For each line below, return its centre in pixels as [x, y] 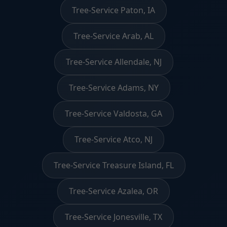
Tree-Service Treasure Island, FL [113, 165]
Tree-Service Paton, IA [113, 10]
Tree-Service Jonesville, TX [113, 217]
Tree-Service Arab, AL [113, 36]
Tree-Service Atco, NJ [113, 139]
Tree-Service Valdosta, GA [113, 113]
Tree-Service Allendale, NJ [113, 62]
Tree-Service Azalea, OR [113, 191]
